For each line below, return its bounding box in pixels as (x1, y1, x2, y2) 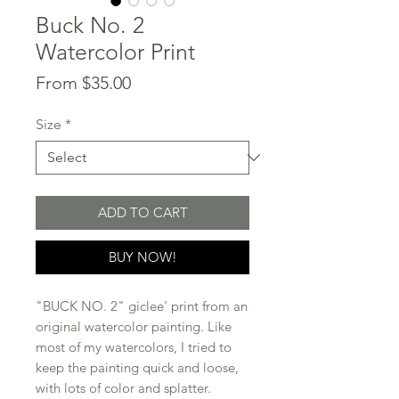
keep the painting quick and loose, (36, 358, 239, 376)
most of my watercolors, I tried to (36, 338, 232, 355)
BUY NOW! (108, 248, 177, 265)
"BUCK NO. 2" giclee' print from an (36, 297, 248, 314)
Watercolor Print (36, 37, 195, 65)
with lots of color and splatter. (36, 379, 211, 396)
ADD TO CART (97, 203, 188, 221)
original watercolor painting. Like (36, 317, 232, 335)
